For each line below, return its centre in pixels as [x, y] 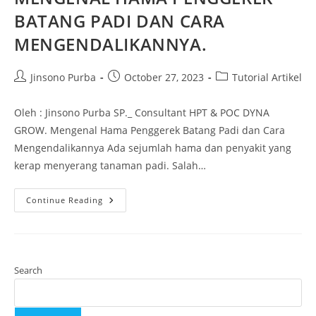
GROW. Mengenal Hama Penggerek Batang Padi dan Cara [150, 130]
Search [28, 270]
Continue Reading [65, 200]
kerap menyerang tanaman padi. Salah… [110, 165]
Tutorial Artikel [267, 77]
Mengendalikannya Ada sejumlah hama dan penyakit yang [153, 147]
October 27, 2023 [164, 77]
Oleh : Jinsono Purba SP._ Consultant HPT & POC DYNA [142, 112]
